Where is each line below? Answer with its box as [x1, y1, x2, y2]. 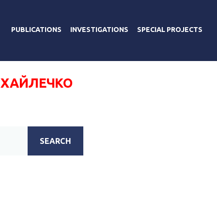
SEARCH [40, 136, 72, 145]
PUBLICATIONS [11, 25, 62, 33]
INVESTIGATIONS [70, 25, 128, 33]
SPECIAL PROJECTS [137, 25, 202, 33]
